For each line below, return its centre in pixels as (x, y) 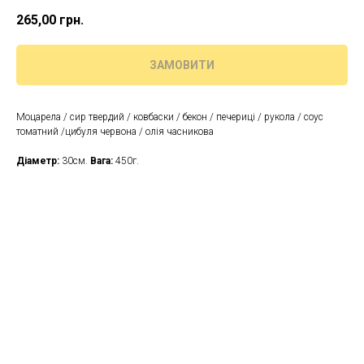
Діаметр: (38, 161)
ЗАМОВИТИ (182, 65)
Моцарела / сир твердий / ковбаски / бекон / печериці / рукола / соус (170, 117)
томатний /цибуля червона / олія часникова (115, 132)
